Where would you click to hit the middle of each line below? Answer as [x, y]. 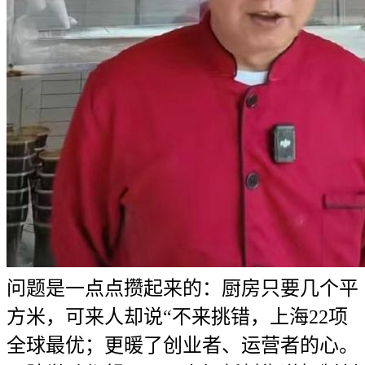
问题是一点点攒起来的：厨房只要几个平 [182, 288]
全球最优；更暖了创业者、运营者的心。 [182, 345]
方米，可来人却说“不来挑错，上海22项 [177, 317]
